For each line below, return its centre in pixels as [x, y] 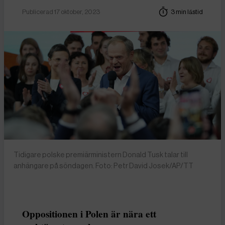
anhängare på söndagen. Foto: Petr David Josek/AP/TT [104, 165]
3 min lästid [187, 12]
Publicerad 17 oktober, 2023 [61, 12]
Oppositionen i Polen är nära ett [89, 214]
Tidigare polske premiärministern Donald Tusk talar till [101, 154]
